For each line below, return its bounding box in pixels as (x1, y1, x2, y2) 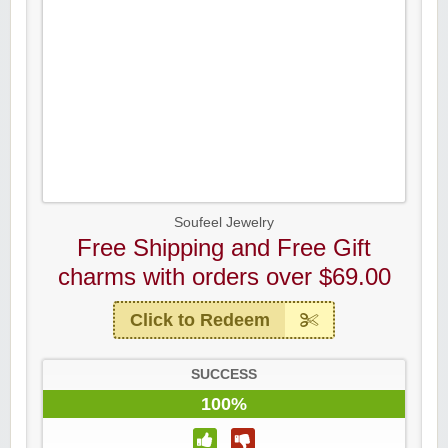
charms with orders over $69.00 (57, 263, 391, 290)
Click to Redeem (130, 310, 270, 330)
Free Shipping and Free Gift (77, 234, 371, 261)
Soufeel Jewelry (174, 215, 274, 230)
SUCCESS (191, 367, 257, 382)
